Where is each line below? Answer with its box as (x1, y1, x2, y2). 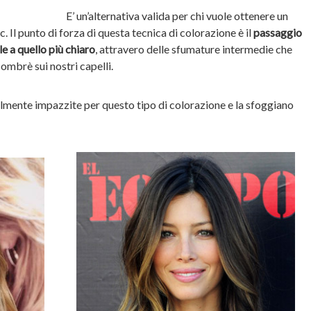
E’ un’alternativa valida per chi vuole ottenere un (66, 9, 288, 22)
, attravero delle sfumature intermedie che (95, 42, 292, 56)
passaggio (253, 26, 302, 39)
